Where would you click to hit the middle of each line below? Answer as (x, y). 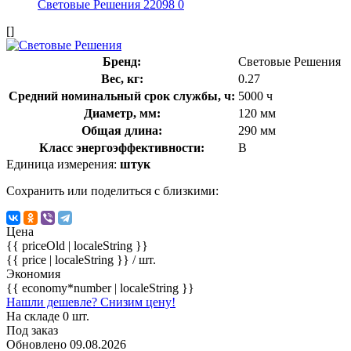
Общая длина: (122, 130)
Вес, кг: (122, 78)
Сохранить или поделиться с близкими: (112, 190)
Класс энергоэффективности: (122, 147)
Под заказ (32, 330)
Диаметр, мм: (122, 113)
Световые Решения (289, 61)
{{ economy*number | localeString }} (100, 288)
